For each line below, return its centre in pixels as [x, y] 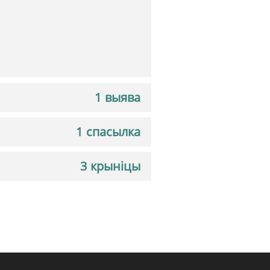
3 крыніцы [110, 166]
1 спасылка [108, 132]
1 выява [118, 97]
